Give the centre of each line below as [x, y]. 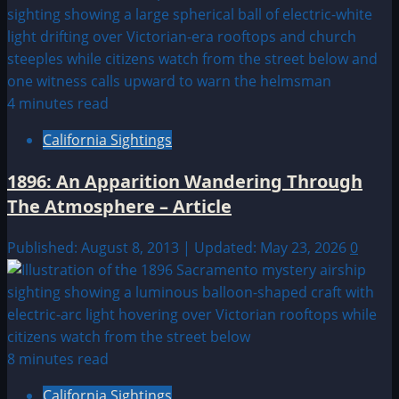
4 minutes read [58, 104]
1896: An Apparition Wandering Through [185, 182]
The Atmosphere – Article [119, 207]
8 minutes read [58, 359]
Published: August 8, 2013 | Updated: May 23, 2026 [179, 248]
